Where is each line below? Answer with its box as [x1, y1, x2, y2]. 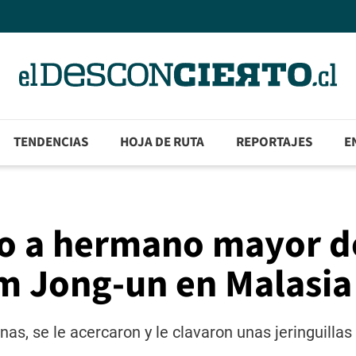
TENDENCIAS [14, 133, 89, 153]
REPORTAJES [236, 133, 313, 153]
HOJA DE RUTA [120, 133, 205, 153]
